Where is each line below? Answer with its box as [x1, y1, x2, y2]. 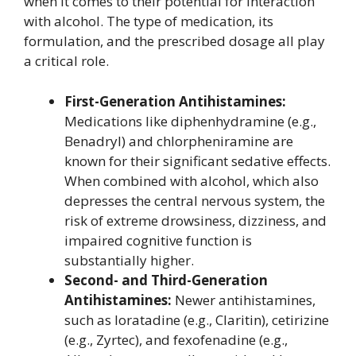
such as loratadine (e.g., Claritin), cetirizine [64, 310, 329, 329]
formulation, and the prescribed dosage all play [24, 32, 325, 51]
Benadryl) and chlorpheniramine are [64, 131, 293, 150]
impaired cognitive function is [64, 230, 252, 250]
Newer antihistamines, [172, 290, 315, 309]
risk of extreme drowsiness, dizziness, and [64, 211, 327, 230]
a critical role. [24, 52, 109, 71]
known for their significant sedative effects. [64, 151, 331, 170]
